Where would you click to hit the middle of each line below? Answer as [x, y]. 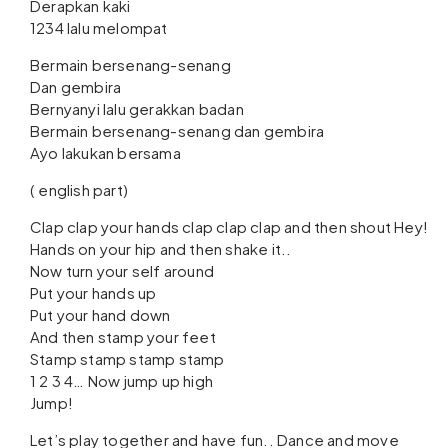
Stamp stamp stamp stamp [127, 358]
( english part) [79, 189]
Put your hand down [100, 314]
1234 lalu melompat [99, 27]
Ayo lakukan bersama [105, 152]
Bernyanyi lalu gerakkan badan [137, 108]
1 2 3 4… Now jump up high [121, 380]
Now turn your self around [122, 270]
